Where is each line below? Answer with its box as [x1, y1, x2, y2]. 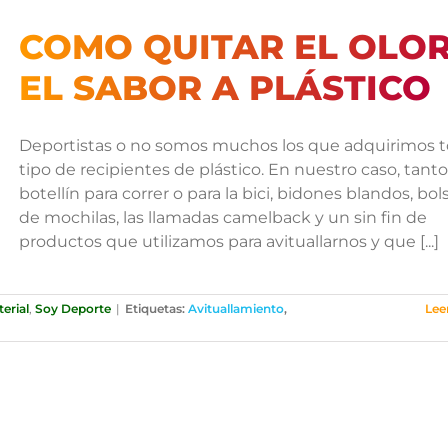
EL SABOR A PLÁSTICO [18, 67, 431, 109]
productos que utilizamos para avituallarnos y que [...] [18, 231, 439, 251]
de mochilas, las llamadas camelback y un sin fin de [18, 207, 427, 227]
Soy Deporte [34, 300, 111, 316]
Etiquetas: [124, 300, 188, 316]
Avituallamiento [187, 300, 284, 316]
